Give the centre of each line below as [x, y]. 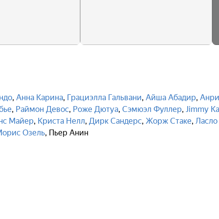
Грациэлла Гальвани [104, 98]
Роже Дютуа [96, 109]
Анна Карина [40, 98]
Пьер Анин [69, 133]
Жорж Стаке [169, 121]
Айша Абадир [171, 98]
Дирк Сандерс [115, 121]
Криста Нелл [61, 121]
